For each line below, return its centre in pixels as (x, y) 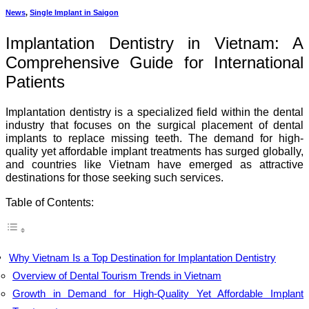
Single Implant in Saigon (74, 12)
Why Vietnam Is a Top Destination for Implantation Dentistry (142, 258)
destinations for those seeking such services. (114, 178)
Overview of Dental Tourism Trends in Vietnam (117, 276)
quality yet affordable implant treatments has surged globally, (154, 151)
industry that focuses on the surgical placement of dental (154, 125)
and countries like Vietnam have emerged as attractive (154, 165)
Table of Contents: (50, 202)
